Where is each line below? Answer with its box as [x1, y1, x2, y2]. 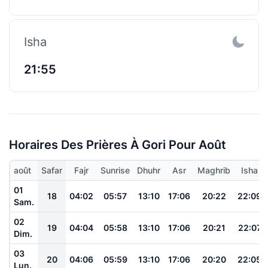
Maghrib [197, 165, 230, 175]
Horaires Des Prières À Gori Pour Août [9, 137, 226, 152]
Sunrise [100, 165, 130, 175]
